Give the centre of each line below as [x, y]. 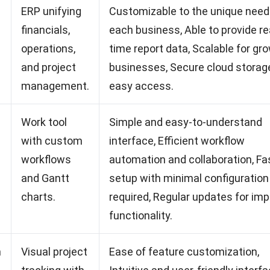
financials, [46, 30]
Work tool [44, 122]
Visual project [54, 252]
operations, [48, 49]
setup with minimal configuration [189, 178]
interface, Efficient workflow [177, 141]
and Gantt [45, 178]
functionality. [141, 216]
